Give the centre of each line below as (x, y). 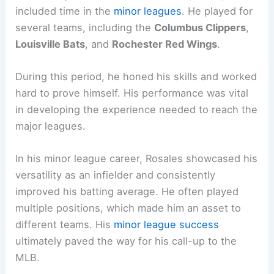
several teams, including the (85, 27)
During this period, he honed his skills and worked (136, 76)
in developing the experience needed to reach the (137, 109)
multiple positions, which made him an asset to (128, 208)
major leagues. (51, 126)
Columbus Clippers (200, 27)
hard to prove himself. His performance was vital (132, 93)
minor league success (167, 225)
